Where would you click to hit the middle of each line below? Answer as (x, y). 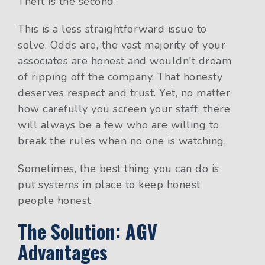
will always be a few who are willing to (119, 125)
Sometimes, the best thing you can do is (119, 169)
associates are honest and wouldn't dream (125, 61)
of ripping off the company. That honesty (120, 77)
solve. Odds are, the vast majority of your (122, 45)
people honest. (55, 201)
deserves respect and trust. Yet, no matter (124, 93)
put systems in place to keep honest (109, 185)
